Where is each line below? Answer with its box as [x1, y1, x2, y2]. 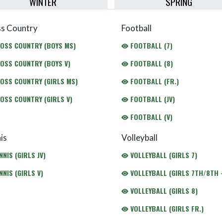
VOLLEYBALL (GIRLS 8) [128, 185, 198, 196]
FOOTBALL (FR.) [128, 76, 179, 86]
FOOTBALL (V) [128, 111, 172, 122]
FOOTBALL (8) [128, 58, 173, 68]
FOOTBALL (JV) [128, 94, 175, 104]
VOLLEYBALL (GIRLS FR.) [128, 203, 204, 214]
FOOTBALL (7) [128, 40, 172, 51]
